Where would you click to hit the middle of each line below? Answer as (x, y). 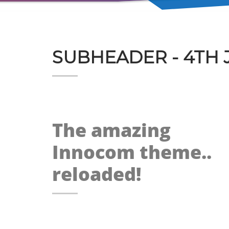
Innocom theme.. (132, 152)
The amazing (111, 130)
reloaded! (97, 174)
